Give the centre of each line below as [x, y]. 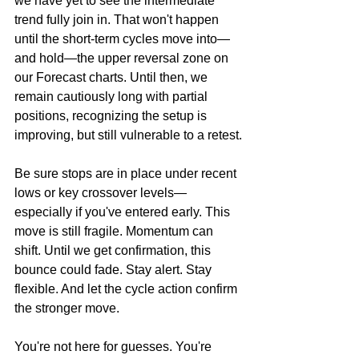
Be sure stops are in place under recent [127, 174]
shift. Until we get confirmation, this [114, 251]
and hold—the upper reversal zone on [123, 58]
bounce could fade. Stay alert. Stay [115, 270]
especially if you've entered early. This [124, 212]
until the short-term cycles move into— [122, 39]
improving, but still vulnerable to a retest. [128, 135]
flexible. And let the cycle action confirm [127, 289]
